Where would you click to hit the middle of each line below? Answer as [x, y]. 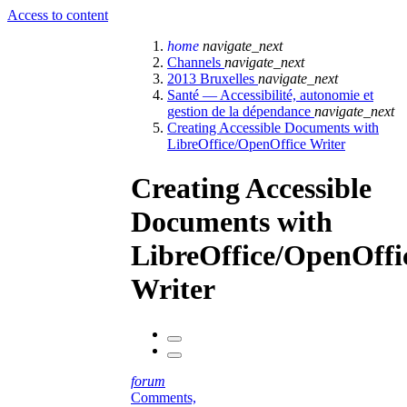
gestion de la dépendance [241, 111]
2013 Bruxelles [213, 79]
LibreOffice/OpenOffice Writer [256, 144]
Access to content [58, 15]
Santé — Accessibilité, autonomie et [270, 95]
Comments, [164, 397]
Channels [196, 62]
